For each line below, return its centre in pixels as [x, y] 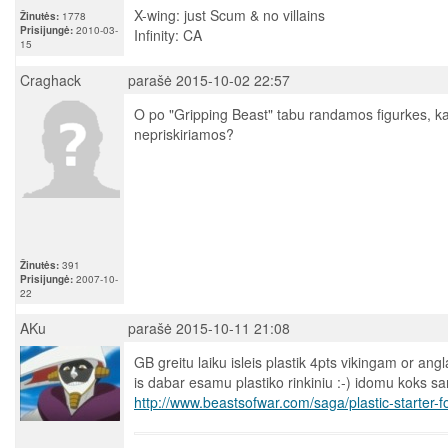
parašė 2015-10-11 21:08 [209, 327]
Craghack [50, 79]
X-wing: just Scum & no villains [229, 15]
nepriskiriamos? [184, 133]
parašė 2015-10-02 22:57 [209, 79]
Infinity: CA [168, 35]
